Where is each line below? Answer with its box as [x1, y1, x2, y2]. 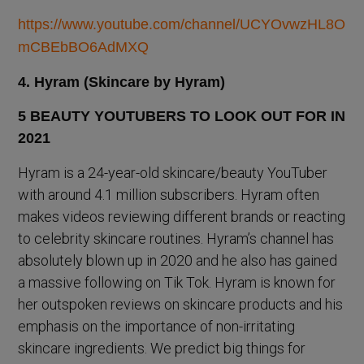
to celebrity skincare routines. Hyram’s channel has [18, 230, 335, 248]
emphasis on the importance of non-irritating [18, 318, 296, 336]
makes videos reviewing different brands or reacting [18, 208, 346, 226]
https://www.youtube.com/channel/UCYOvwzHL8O [18, 16, 346, 33]
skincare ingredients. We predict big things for [18, 340, 306, 357]
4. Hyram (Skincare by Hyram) [18, 74, 226, 91]
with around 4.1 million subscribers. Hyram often [18, 186, 320, 204]
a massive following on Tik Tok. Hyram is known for [18, 274, 336, 292]
